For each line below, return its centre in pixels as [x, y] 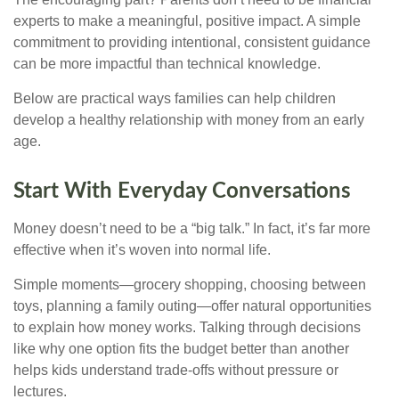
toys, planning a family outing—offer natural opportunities [192, 306]
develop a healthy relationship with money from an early [189, 120]
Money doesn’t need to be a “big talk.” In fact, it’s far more [192, 229]
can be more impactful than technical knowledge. [167, 64]
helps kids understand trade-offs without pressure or [176, 370]
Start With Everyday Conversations [182, 192]
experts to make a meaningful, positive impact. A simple [187, 21]
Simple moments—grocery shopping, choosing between [190, 285]
